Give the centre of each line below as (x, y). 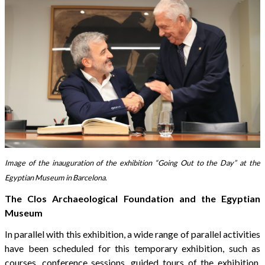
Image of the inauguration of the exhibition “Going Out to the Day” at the (132, 162)
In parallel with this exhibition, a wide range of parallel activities (132, 234)
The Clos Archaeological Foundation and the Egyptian (132, 198)
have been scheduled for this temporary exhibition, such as (132, 248)
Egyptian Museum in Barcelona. (56, 177)
